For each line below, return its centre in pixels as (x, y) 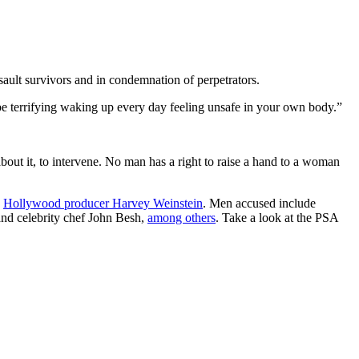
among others (182, 217)
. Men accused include (259, 203)
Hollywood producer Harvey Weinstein (103, 203)
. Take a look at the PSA (277, 217)
